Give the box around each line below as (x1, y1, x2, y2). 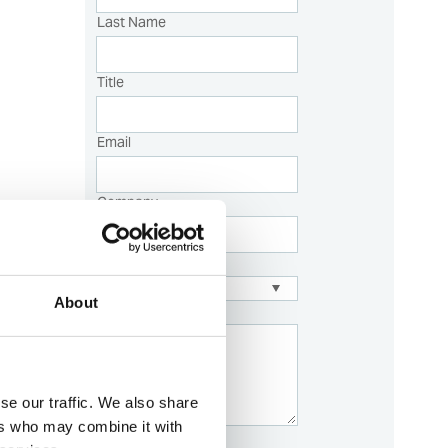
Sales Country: (97, 252, 190, 271)
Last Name (97, 12, 167, 31)
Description (97, 300, 171, 319)
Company (97, 192, 159, 211)
